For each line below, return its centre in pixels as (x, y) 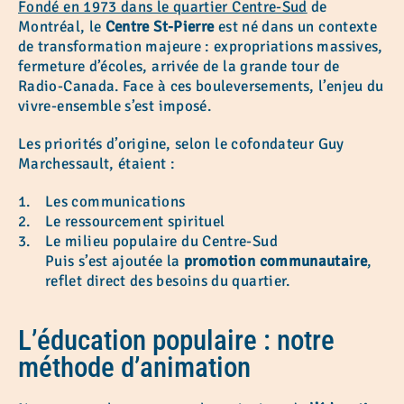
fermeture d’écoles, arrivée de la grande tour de (179, 66)
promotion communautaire (275, 261)
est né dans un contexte (296, 26)
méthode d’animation (134, 367)
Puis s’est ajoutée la (115, 261)
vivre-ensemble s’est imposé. (115, 106)
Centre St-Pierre (160, 26)
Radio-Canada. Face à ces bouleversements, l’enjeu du (201, 86)
